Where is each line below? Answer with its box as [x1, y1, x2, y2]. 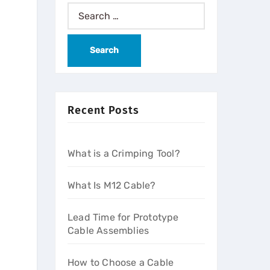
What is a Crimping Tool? [67, 148, 180, 159]
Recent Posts [67, 104, 139, 117]
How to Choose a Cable [67, 257, 174, 268]
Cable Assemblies [67, 225, 149, 236]
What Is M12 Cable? [67, 180, 156, 191]
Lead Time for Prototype [67, 212, 179, 223]
